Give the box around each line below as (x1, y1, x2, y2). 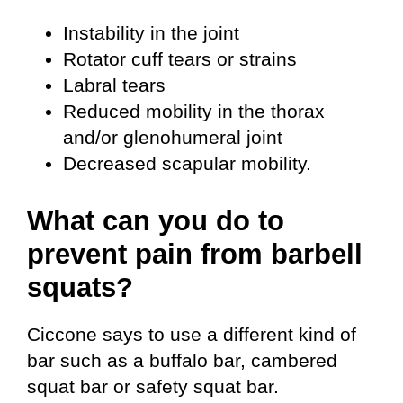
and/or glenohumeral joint (63, 127, 282, 148)
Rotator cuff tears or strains (63, 49, 297, 70)
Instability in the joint (63, 22, 239, 44)
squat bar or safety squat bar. (27, 376, 279, 398)
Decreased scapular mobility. (63, 153, 311, 175)
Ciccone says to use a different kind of (27, 324, 356, 345)
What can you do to (27, 205, 284, 237)
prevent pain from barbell (27, 238, 363, 271)
